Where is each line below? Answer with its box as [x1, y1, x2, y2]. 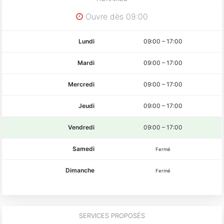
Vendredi [68, 123, 95, 131]
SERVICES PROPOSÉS [79, 211, 145, 219]
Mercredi [68, 80, 95, 88]
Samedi [72, 144, 95, 152]
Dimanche [65, 166, 95, 174]
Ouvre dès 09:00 [83, 11, 148, 21]
